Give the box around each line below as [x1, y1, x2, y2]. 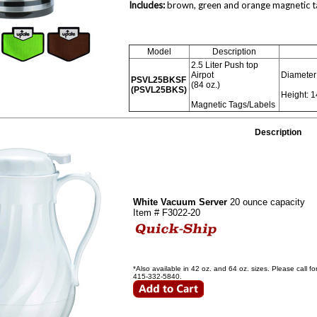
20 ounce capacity [227, 197, 305, 207]
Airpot [191, 70, 214, 80]
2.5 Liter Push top [191, 60, 258, 70]
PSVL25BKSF [131, 75, 186, 85]
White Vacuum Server [133, 197, 227, 207]
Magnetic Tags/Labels [191, 100, 275, 110]
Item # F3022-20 [133, 207, 200, 218]
